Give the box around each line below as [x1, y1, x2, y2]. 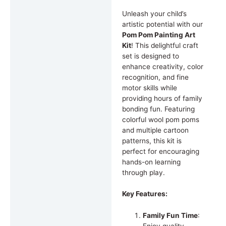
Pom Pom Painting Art [122, 30, 195, 39]
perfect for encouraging [122, 147, 199, 155]
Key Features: [122, 190, 167, 198]
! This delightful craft [131, 41, 198, 49]
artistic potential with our [122, 20, 203, 28]
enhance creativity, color [122, 62, 203, 71]
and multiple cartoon [122, 126, 189, 134]
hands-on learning [122, 157, 181, 166]
